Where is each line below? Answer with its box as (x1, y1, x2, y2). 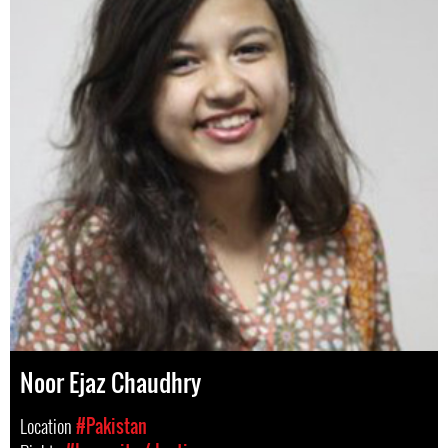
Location (20, 413, 76, 439)
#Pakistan (76, 413, 147, 439)
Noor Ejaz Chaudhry (20, 364, 201, 400)
